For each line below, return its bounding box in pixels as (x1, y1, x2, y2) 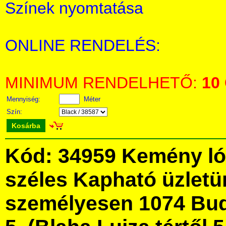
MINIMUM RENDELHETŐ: (5, 74, 202, 92)
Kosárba (12, 122, 40, 130)
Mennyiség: (7, 95, 42, 103)
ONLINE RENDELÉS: (5, 36, 160, 54)
